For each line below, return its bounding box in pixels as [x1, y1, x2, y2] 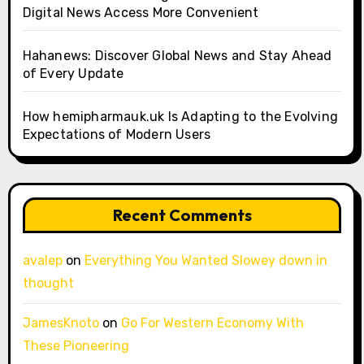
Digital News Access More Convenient [22, 5, 259, 21]
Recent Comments [112, 205, 252, 226]
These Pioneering [22, 338, 129, 354]
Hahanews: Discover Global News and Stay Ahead [22, 48, 332, 64]
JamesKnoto [22, 315, 99, 331]
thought [22, 275, 74, 292]
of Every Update [22, 66, 124, 82]
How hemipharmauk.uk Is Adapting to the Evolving [22, 109, 338, 125]
